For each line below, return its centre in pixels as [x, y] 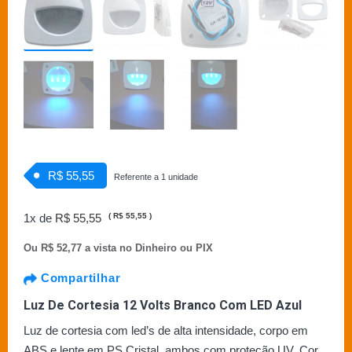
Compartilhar [79, 278]
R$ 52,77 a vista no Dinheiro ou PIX [127, 248]
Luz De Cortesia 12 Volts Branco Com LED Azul [163, 306]
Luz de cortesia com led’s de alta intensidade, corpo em [166, 331]
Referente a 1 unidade [156, 177]
